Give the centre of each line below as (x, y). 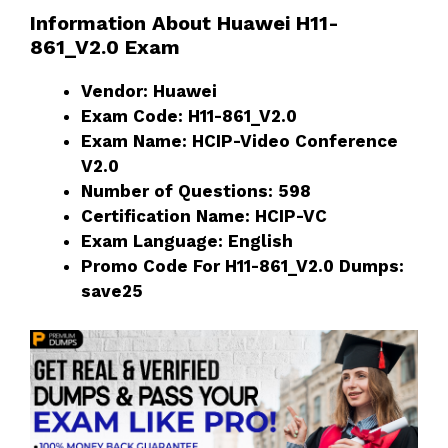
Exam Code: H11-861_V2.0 (189, 116)
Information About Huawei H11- (184, 23)
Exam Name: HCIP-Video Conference (239, 141)
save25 (112, 291)
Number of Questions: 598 (196, 191)
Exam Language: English (187, 241)
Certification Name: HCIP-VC (204, 216)
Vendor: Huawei (149, 91)
